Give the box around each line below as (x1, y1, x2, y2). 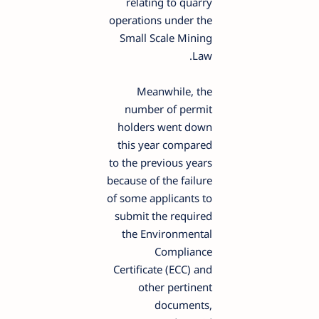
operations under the (113, 12, 216, 27)
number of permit (129, 101, 216, 116)
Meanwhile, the (141, 83, 216, 98)
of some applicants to (111, 190, 216, 205)
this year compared (122, 137, 216, 152)
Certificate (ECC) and (117, 261, 216, 276)
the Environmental (126, 226, 216, 241)
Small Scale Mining (124, 30, 216, 45)
